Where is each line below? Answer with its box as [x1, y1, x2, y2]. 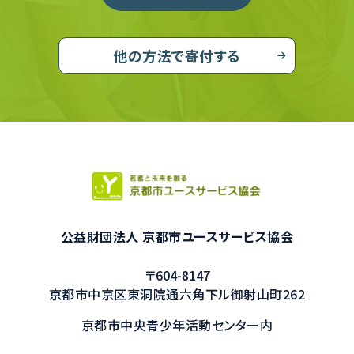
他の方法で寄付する [113, 44, 241, 66]
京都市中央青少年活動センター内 [81, 314, 273, 334]
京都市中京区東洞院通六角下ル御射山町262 [48, 284, 306, 303]
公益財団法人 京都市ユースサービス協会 [60, 226, 294, 246]
